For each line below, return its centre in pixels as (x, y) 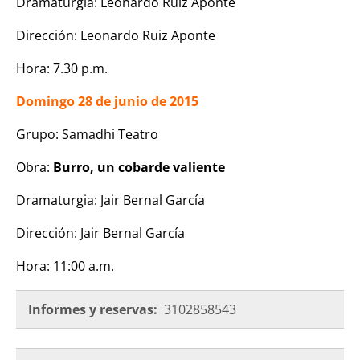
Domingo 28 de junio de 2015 (107, 101)
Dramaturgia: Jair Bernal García (110, 200)
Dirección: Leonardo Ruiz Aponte (116, 35)
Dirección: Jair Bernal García (100, 233)
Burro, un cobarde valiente (139, 167)
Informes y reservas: (93, 309)
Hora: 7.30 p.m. (62, 68)
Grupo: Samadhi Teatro (87, 134)
